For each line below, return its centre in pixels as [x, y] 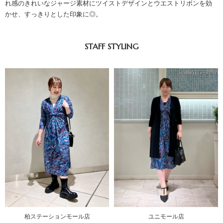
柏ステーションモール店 [57, 216]
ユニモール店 [166, 216]
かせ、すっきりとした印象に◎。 [54, 14]
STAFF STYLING [111, 46]
